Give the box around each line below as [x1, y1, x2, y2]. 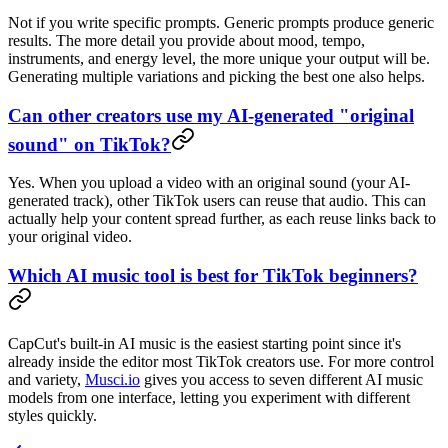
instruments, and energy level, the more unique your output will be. [8, 49, 430, 67]
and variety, [8, 370, 85, 388]
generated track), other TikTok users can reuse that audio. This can [8, 192, 426, 210]
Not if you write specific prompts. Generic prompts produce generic [8, 13, 434, 31]
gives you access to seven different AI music [140, 370, 423, 388]
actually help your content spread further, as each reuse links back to [8, 210, 436, 228]
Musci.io [85, 370, 140, 388]
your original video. [8, 228, 132, 246]
